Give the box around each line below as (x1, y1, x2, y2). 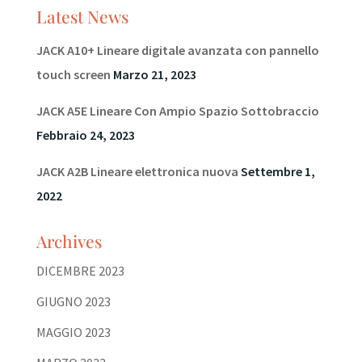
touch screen (36, 65, 111, 82)
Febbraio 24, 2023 (36, 126, 135, 143)
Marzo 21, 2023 (112, 65, 196, 82)
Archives (36, 229, 102, 252)
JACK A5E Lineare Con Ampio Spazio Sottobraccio (36, 102, 319, 119)
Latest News (36, 4, 128, 27)
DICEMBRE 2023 (36, 262, 124, 279)
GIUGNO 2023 (36, 293, 111, 309)
